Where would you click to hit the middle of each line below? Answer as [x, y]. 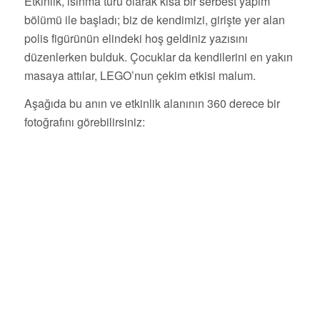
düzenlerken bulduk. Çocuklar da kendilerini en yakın [158, 56]
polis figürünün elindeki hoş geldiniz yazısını [136, 38]
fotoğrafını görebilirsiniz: [84, 122]
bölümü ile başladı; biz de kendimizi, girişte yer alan [154, 19]
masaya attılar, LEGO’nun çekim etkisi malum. [140, 75]
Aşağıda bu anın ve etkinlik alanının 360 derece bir [152, 104]
